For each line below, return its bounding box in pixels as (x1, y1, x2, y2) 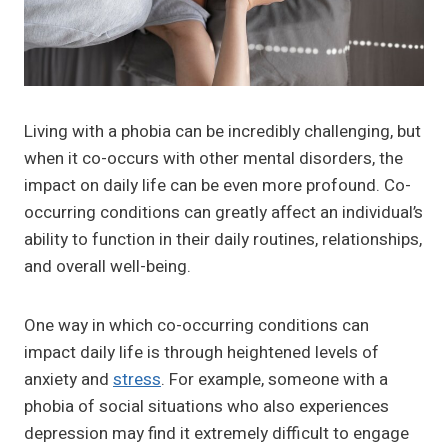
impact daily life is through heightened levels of (24, 340, 379, 366)
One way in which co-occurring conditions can (24, 313, 369, 339)
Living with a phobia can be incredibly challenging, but (24, 119, 421, 145)
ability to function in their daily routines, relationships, (24, 227, 422, 253)
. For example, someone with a (161, 367, 388, 393)
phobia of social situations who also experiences (24, 394, 389, 420)
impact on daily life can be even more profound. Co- (24, 173, 411, 199)
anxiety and (24, 367, 113, 393)
